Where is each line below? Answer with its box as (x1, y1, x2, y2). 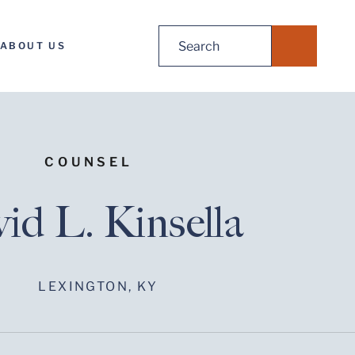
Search (158, 27, 199, 42)
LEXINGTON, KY (38, 279, 158, 294)
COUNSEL (44, 155, 133, 170)
